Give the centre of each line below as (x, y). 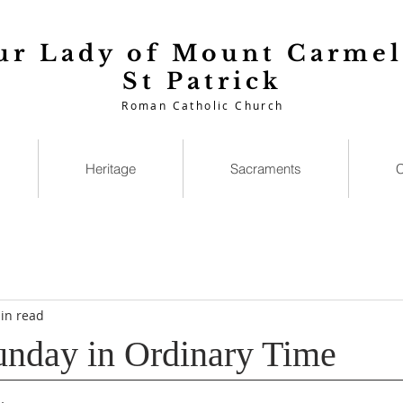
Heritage (111, 169)
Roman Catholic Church (203, 105)
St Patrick (202, 81)
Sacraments (266, 169)
